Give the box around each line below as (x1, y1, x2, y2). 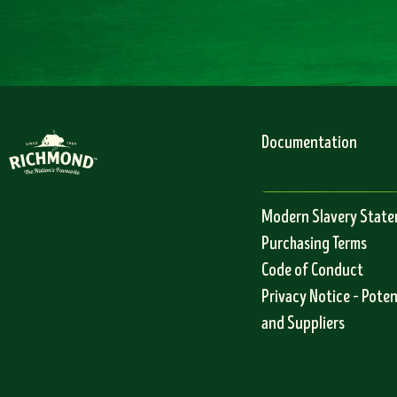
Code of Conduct (261, 259, 363, 282)
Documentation (261, 131, 357, 154)
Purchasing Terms (261, 232, 367, 255)
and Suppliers (261, 312, 345, 335)
